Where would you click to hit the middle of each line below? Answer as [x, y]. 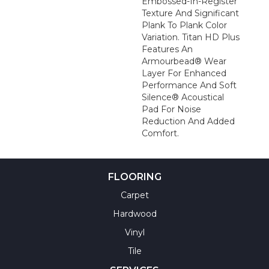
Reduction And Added [189, 121]
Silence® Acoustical [183, 97]
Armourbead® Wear [184, 61]
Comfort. [161, 133]
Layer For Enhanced [184, 73]
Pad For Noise [172, 109]
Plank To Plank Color [185, 25]
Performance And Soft [189, 85]
